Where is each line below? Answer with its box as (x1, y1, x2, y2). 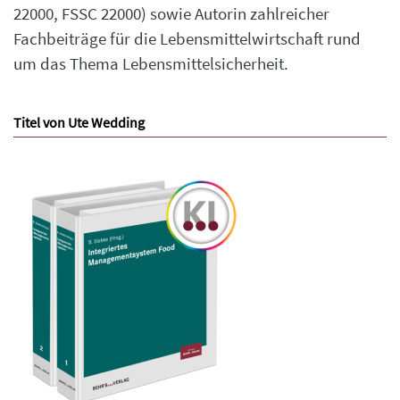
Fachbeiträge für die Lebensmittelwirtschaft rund (13, 28, 361, 49)
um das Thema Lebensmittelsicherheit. (13, 53, 288, 74)
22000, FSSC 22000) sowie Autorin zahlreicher (13, 3, 329, 24)
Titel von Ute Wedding (13, 112, 145, 131)
